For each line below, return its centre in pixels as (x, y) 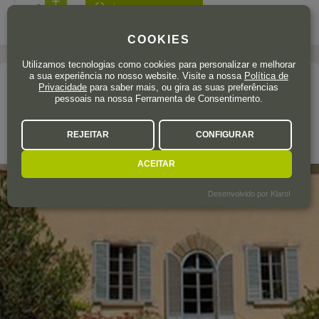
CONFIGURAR (225, 134)
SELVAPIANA (66, 113)
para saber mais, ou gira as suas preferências (183, 87)
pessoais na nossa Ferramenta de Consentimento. (158, 98)
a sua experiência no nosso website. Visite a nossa (136, 75)
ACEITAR (157, 163)
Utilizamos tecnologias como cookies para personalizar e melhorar (158, 64)
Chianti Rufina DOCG (82, 141)
